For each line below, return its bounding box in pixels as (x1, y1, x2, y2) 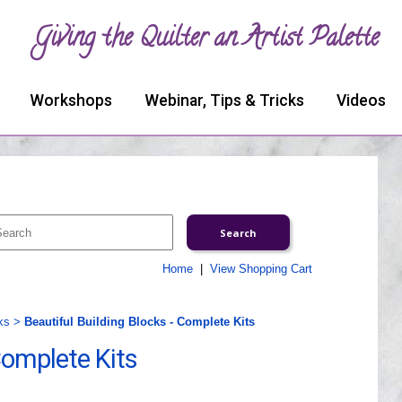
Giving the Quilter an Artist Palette (34, 21, 379, 60)
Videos (336, 92, 386, 109)
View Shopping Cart (209, 262, 312, 275)
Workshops (30, 92, 112, 109)
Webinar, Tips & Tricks (144, 92, 304, 109)
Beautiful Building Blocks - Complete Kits (23, 315, 255, 328)
